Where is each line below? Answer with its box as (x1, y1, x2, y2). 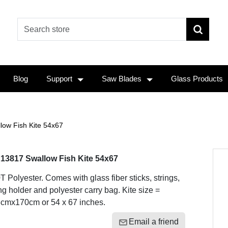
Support (46, 74, 72, 83)
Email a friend (128, 217, 179, 226)
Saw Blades (102, 74, 141, 83)
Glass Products (171, 74, 223, 83)
